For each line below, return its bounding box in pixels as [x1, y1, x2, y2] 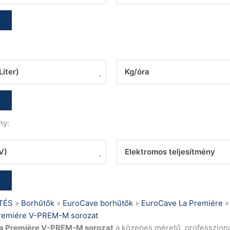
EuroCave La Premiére [141, 198, 223, 208]
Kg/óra [124, 67, 149, 76]
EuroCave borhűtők [62, 198, 133, 208]
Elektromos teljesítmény [124, 147, 215, 157]
